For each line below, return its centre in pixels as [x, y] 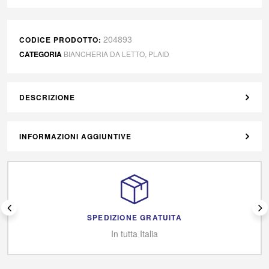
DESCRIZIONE [47, 97]
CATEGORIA [41, 54]
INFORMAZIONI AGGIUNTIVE [75, 136]
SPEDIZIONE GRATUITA [134, 217]
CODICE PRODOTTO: [60, 39]
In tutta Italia [134, 233]
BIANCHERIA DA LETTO [104, 53]
